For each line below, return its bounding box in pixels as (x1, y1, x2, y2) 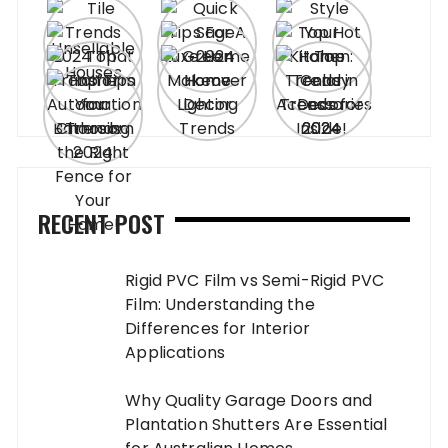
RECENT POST (38, 205, 166, 242)
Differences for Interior (125, 317, 310, 341)
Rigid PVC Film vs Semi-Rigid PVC (125, 269, 385, 293)
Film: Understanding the (125, 293, 315, 317)
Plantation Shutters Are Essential (125, 413, 388, 437)
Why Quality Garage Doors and (125, 389, 373, 413)
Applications (125, 341, 226, 365)
